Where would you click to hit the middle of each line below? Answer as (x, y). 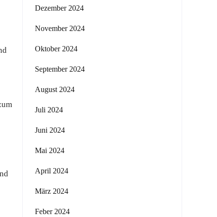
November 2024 (60, 28)
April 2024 (52, 171)
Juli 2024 (49, 110)
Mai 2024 (50, 150)
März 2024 (52, 191)
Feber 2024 (52, 211)
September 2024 (60, 69)
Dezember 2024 (59, 8)
